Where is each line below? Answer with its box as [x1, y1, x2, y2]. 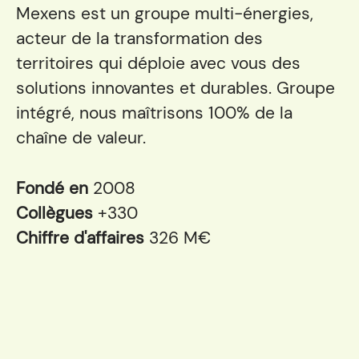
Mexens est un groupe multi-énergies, [16, 2, 313, 25]
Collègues [16, 202, 98, 224]
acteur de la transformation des [16, 27, 263, 50]
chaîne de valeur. [16, 127, 146, 149]
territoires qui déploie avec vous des [16, 52, 301, 75]
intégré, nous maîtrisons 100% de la [16, 102, 292, 124]
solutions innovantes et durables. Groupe [16, 77, 335, 99]
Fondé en [16, 177, 93, 200]
